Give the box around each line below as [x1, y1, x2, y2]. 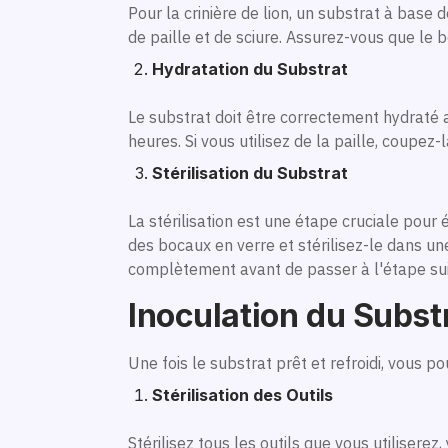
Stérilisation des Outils [152, 384, 333, 405]
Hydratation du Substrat [152, 58, 348, 79]
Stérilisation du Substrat [152, 162, 348, 183]
